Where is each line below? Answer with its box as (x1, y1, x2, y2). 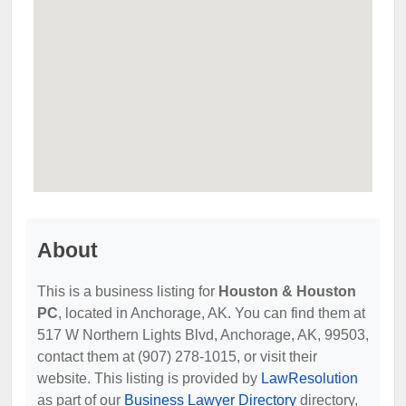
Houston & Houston (218, 283, 356, 299)
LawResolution (261, 370, 358, 386)
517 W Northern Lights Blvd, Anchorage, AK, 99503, (37, 326, 369, 343)
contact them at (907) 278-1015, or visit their (37, 348, 317, 364)
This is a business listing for (37, 283, 218, 299)
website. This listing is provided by (37, 370, 261, 386)
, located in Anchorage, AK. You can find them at (58, 304, 365, 321)
